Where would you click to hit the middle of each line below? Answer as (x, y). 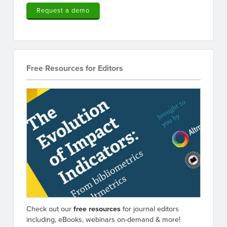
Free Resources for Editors (75, 68)
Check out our (50, 209)
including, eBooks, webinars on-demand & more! (103, 219)
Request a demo (63, 10)
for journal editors (150, 209)
